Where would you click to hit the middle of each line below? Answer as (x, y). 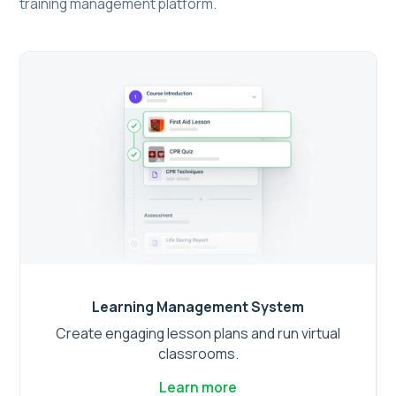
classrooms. (198, 353)
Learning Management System (198, 306)
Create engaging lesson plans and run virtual (198, 333)
